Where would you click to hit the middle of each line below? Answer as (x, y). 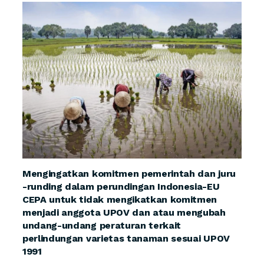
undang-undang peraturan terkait (102, 225)
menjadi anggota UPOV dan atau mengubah (124, 212)
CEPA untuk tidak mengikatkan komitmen (120, 199)
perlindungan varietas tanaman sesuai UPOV (126, 238)
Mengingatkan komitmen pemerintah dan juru (129, 173)
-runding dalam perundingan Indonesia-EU (121, 186)
